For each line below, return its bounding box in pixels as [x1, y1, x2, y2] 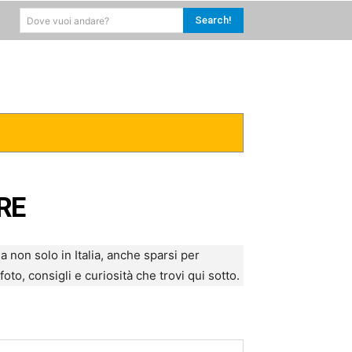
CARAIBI [63, 124, 108, 140]
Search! [195, 13, 232, 26]
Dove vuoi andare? [27, 14, 110, 27]
